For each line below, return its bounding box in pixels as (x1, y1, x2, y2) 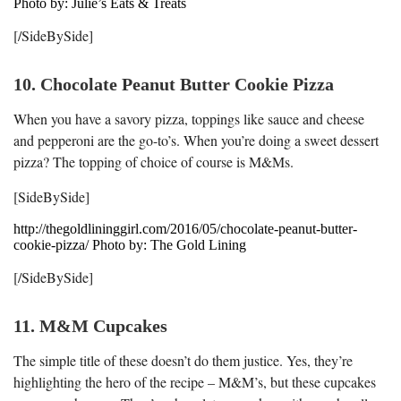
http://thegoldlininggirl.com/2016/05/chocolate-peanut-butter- (13, 220, 357, 236)
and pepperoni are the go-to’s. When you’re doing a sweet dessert (13, 130, 379, 149)
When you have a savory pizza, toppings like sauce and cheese (13, 108, 364, 128)
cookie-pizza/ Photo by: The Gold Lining (13, 236, 246, 252)
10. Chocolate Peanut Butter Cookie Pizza (13, 73, 334, 94)
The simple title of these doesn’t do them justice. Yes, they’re (13, 350, 353, 370)
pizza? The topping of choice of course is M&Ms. (13, 151, 294, 171)
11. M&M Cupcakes (13, 315, 167, 336)
